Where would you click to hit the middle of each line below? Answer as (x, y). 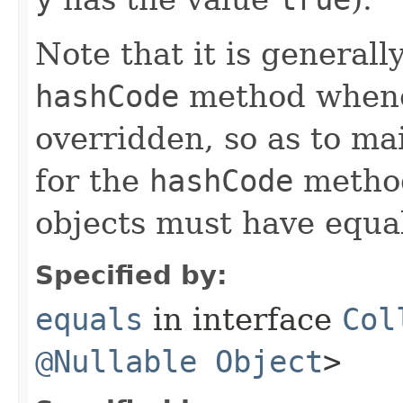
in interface (242, 319)
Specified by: (131, 275)
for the (92, 180)
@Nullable (116, 361)
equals (89, 319)
